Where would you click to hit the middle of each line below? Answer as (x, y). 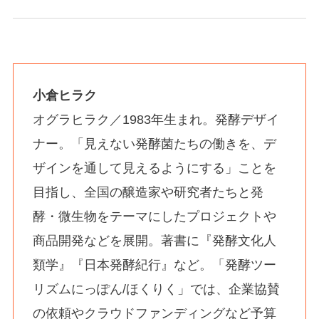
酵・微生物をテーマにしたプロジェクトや (154, 216)
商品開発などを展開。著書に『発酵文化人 (154, 240)
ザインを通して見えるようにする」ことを (154, 168)
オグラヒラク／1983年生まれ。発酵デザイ (156, 119)
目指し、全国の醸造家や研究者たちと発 (148, 192)
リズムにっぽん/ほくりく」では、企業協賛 (156, 289)
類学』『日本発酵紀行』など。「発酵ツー (154, 265)
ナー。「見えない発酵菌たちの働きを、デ (154, 143)
